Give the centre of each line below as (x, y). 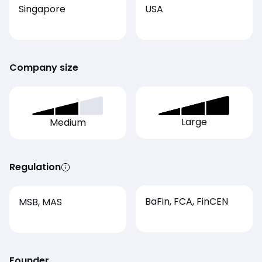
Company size (44, 68)
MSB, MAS (40, 202)
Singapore (42, 9)
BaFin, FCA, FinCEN (187, 201)
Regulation (35, 167)
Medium (68, 123)
